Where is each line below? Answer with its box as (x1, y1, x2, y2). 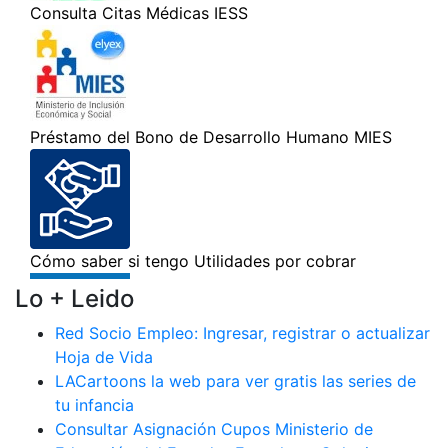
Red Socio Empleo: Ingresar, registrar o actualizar (55, 323, 430, 343)
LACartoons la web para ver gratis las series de (55, 371, 416, 391)
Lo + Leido (15, 284, 134, 313)
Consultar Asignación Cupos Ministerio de (55, 419, 373, 439)
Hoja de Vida (55, 347, 153, 367)
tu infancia (55, 395, 134, 415)
